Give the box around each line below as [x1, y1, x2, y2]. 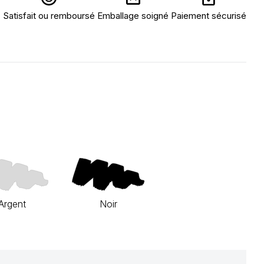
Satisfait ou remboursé [3, 10, 95, 21]
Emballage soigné [97, 10, 169, 21]
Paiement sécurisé [171, 10, 246, 21]
